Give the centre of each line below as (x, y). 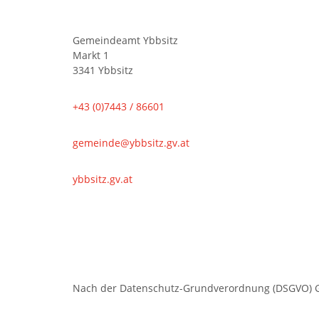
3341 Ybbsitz (103, 70)
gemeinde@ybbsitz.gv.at (131, 143)
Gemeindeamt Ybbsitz (125, 40)
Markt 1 (91, 55)
